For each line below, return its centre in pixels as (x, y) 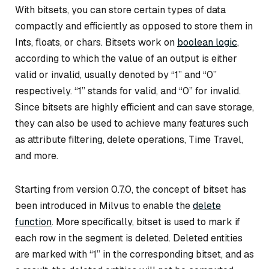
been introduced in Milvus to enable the (104, 206)
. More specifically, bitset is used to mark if (146, 222)
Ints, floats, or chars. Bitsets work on (96, 43)
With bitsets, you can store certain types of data (120, 10)
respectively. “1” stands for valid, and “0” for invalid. (128, 91)
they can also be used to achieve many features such (132, 124)
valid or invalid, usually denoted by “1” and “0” (116, 75)
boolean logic (207, 43)
